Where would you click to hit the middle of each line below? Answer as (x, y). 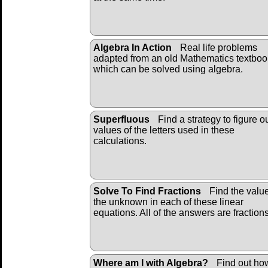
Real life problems (217, 47)
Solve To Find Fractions (147, 191)
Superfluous (121, 119)
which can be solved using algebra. (168, 69)
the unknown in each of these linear (168, 202)
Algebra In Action (133, 47)
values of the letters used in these (164, 130)
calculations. (120, 141)
